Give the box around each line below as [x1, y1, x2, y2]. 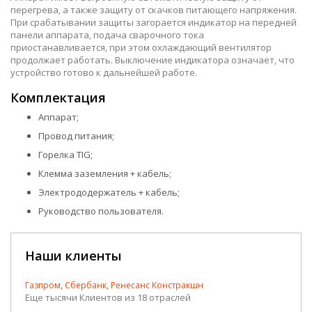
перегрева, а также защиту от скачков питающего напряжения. [10, 3, 297, 16]
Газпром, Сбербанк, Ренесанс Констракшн [25, 279, 203, 291]
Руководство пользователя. [38, 204, 164, 217]
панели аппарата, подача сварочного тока [10, 28, 204, 41]
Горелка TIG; [38, 148, 93, 161]
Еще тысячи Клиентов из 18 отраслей [25, 291, 191, 304]
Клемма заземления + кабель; [38, 166, 171, 180]
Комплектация [10, 88, 106, 106]
